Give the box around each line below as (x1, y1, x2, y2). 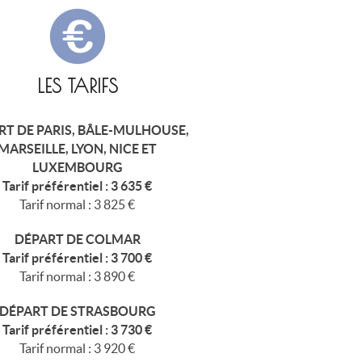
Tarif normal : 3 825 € (19, 196, 136, 212)
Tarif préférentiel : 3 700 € (2, 250, 153, 265)
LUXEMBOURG (32, 159, 123, 175)
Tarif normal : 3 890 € (19, 268, 136, 284)
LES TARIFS (36, 74, 118, 97)
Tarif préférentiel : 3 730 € (2, 322, 153, 337)
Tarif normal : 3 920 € (19, 340, 136, 356)
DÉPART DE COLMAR (14, 231, 141, 246)
